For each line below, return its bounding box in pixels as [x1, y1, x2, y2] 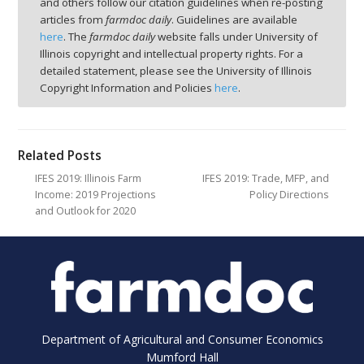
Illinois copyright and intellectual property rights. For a [40, 45, 303, 61]
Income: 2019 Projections [34, 187, 156, 201]
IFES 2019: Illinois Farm [34, 171, 141, 185]
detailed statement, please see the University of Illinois [40, 63, 312, 78]
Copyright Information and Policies [40, 80, 214, 95]
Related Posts [18, 147, 102, 165]
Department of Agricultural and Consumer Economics [41, 331, 323, 347]
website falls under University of [155, 28, 318, 44]
